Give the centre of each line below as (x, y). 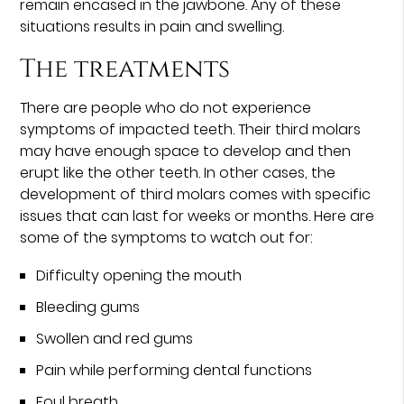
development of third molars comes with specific (196, 194)
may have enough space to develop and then (186, 151)
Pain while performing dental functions (174, 370)
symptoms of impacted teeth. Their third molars (191, 129)
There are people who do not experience (166, 107)
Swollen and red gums (115, 338)
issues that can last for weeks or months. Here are (197, 216)
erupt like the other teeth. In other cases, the (178, 172)
